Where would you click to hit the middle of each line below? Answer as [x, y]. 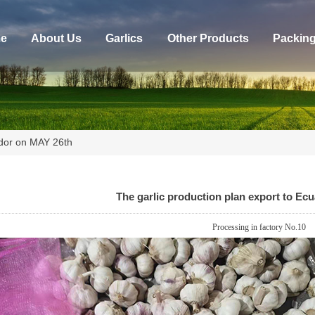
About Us [57, 39]
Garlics [124, 39]
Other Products [208, 39]
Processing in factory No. [255, 227]
